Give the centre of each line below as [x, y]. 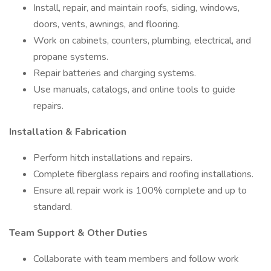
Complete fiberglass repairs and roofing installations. [143, 174]
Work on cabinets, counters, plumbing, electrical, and [142, 41]
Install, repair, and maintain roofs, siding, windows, [136, 8]
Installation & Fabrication [68, 132]
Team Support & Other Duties [78, 233]
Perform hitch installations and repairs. [113, 158]
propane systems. [71, 57]
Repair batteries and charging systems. [115, 73]
